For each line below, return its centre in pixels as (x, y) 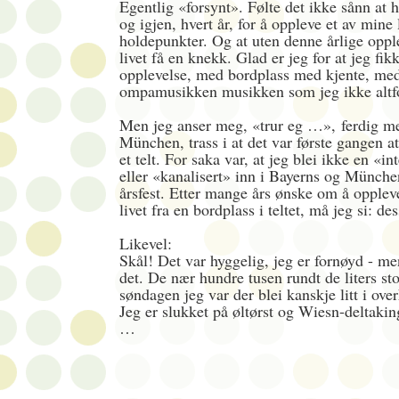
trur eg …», (298, 125)
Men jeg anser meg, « (190, 125)
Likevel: (146, 244)
